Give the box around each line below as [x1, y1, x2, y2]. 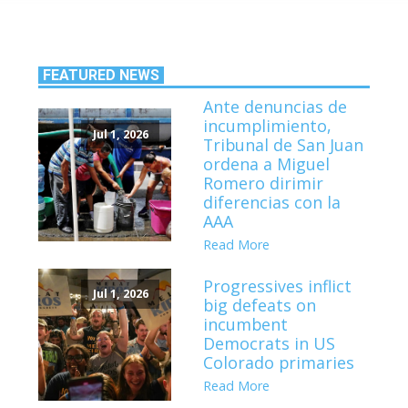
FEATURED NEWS [43, 66, 160, 85]
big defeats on [203, 293, 317, 316]
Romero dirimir [203, 172, 324, 195]
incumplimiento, [203, 115, 332, 138]
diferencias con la [203, 191, 342, 214]
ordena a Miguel [203, 153, 331, 176]
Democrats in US [203, 331, 336, 354]
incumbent [203, 312, 289, 335]
